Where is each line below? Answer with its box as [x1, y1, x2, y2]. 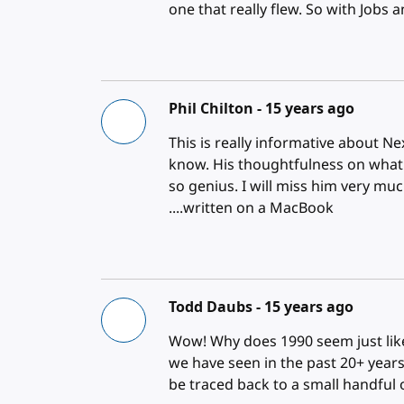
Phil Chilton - [169, 98, 266, 118]
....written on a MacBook [169, 197, 335, 219]
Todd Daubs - [169, 297, 265, 317]
